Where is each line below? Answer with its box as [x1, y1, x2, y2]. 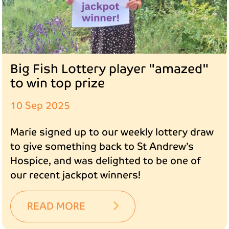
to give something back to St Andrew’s [10, 140, 194, 153]
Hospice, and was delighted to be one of [10, 154, 200, 168]
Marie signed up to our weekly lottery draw [10, 126, 214, 139]
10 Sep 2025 [10, 99, 70, 112]
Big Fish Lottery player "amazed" [10, 61, 209, 77]
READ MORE [27, 200, 88, 213]
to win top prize [10, 76, 105, 91]
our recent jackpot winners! [10, 169, 141, 182]
